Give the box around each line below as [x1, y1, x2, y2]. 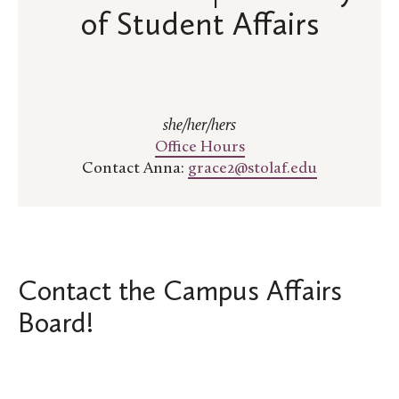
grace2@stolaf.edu [188, 160, 317, 178]
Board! [18, 305, 94, 340]
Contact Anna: [82, 160, 188, 178]
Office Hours [154, 139, 245, 157]
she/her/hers [163, 118, 236, 135]
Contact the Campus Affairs [18, 273, 342, 308]
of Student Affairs [80, 4, 319, 44]
